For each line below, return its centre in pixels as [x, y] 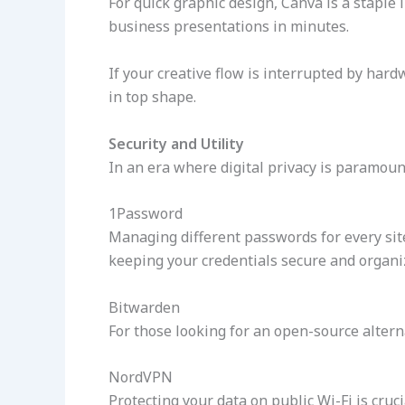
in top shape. [152, 96]
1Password [146, 214]
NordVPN [141, 377]
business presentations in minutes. [229, 27]
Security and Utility [176, 143]
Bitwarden [144, 307]
